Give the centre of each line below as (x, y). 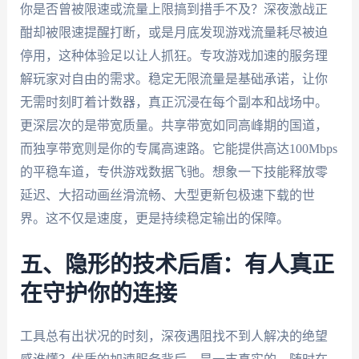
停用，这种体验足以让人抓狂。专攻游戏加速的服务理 (173, 56)
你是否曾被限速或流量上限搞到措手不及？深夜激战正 (173, 10)
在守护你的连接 (98, 294)
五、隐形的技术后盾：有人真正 (177, 265)
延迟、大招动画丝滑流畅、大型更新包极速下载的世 (167, 196)
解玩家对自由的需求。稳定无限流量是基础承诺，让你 (173, 79)
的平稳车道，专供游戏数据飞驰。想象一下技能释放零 (173, 172)
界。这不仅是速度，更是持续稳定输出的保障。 (154, 219)
